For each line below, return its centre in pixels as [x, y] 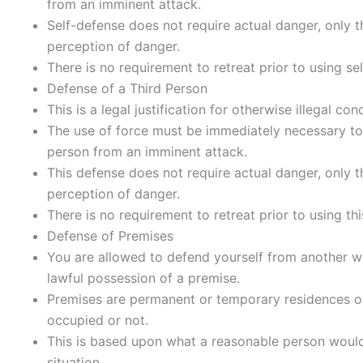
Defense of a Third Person [127, 88]
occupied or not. [98, 320]
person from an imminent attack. [147, 151]
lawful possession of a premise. [143, 278]
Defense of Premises [110, 235]
